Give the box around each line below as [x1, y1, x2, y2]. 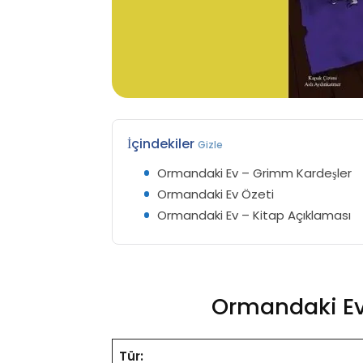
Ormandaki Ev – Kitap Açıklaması [157, 206, 352, 224]
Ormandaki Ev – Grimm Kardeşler [157, 164, 352, 181]
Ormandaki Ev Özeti [157, 185, 275, 203]
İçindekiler [127, 134, 198, 153]
